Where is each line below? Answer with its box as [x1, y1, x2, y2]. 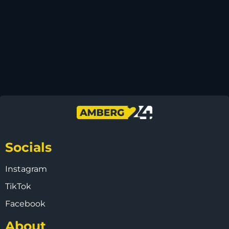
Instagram [5, 164, 47, 174]
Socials [5, 139, 52, 155]
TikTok [5, 181, 31, 191]
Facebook [5, 198, 45, 209]
